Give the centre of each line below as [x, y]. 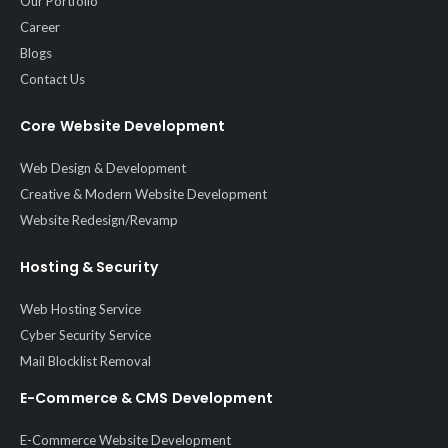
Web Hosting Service [80, 309]
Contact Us [52, 79]
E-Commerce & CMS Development [146, 398]
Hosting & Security [89, 267]
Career [40, 27]
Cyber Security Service [85, 335]
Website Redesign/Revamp [99, 220]
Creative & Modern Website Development [143, 194]
